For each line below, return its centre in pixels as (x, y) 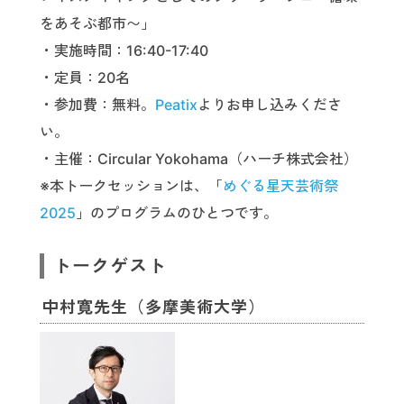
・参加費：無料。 (97, 105)
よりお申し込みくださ (270, 105)
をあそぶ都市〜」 (97, 24)
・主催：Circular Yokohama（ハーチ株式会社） (199, 159)
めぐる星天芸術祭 (280, 186)
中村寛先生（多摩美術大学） (154, 308)
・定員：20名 (85, 78)
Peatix (176, 105)
